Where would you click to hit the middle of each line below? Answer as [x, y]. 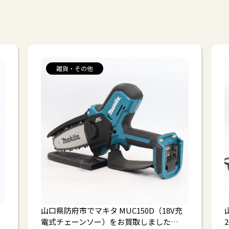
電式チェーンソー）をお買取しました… [110, 222]
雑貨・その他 [75, 68]
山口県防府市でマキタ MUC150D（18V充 [112, 211]
